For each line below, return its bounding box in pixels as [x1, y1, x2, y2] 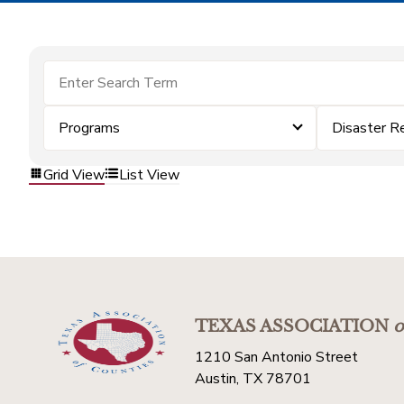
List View [119, 164, 179, 185]
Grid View [43, 164, 105, 185]
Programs [59, 118, 120, 138]
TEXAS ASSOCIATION [195, 317, 389, 336]
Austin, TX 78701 [195, 369, 311, 389]
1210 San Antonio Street [195, 347, 358, 367]
